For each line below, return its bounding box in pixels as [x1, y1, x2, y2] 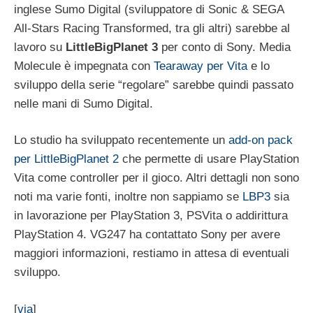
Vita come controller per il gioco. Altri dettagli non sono [14, 171, 299, 185]
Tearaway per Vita [154, 59, 247, 73]
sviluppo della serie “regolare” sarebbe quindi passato [14, 78, 293, 92]
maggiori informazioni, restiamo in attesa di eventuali [14, 247, 289, 261]
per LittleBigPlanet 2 [14, 152, 119, 166]
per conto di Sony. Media [158, 40, 291, 54]
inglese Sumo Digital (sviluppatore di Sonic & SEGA [14, 2, 284, 16]
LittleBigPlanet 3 [66, 40, 158, 54]
